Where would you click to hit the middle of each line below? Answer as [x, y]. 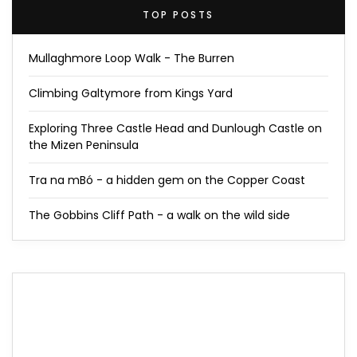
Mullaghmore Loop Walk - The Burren [131, 58]
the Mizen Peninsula [84, 145]
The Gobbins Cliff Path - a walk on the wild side [159, 215]
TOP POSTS [178, 14]
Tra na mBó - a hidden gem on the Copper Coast [167, 180]
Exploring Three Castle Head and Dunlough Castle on [175, 128]
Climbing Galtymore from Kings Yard [131, 93]
